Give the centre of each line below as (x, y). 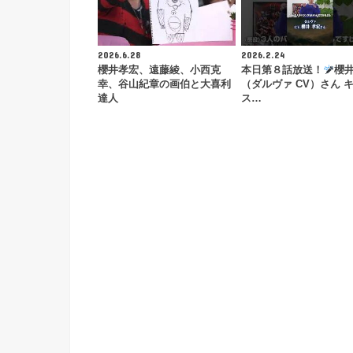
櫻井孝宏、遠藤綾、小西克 (159, 71)
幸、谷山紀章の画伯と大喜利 (164, 85)
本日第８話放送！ (282, 71)
